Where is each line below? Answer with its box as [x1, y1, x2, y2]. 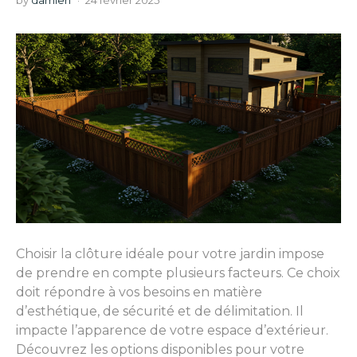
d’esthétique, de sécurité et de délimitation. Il [16, 304, 304, 320]
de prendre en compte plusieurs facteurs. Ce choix [16, 265, 340, 281]
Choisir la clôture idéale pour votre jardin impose [16, 246, 324, 262]
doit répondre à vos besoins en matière [16, 284, 262, 300]
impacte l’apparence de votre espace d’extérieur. [16, 323, 328, 339]
